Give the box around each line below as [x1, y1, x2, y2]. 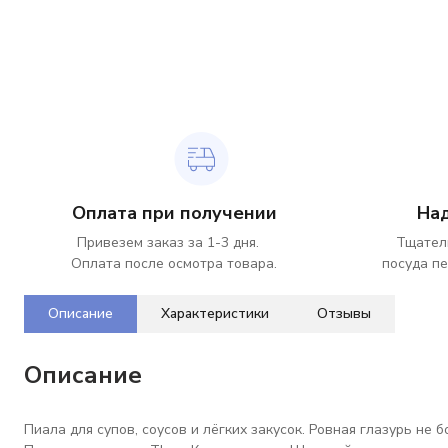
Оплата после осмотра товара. [71, 254, 277, 273]
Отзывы [317, 304, 371, 323]
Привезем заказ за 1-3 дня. [77, 233, 271, 252]
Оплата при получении [71, 201, 277, 225]
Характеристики [161, 304, 269, 323]
